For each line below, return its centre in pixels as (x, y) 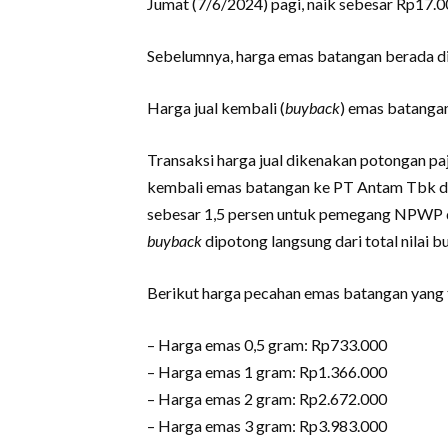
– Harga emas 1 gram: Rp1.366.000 (267, 371)
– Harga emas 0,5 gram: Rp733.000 (267, 344)
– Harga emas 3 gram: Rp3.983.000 (267, 425)
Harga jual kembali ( (216, 107)
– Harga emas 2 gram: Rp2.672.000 (267, 398)
